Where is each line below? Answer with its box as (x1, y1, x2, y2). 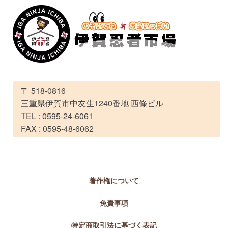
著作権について (89, 175, 139, 185)
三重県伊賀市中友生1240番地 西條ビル (13, 97, 163, 109)
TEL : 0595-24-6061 (13, 110, 93, 122)
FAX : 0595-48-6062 (13, 123, 94, 134)
